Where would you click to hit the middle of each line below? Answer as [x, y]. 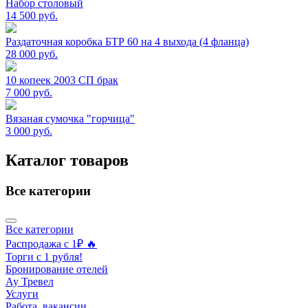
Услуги [22, 294]
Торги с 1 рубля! [44, 257]
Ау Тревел [30, 282]
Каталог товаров [67, 160]
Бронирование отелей [57, 269]
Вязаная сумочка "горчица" [70, 118]
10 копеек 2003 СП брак [62, 80]
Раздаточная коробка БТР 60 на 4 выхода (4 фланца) [127, 41]
